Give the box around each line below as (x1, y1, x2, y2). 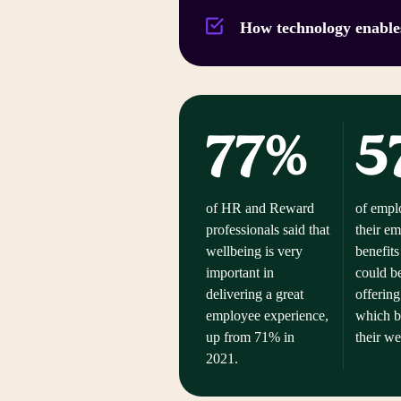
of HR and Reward (206, 200, 314, 216)
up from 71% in (206, 328, 294, 345)
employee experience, (206, 307, 328, 323)
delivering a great (206, 286, 303, 302)
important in (206, 264, 274, 280)
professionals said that (206, 221, 329, 237)
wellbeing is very (206, 243, 303, 259)
